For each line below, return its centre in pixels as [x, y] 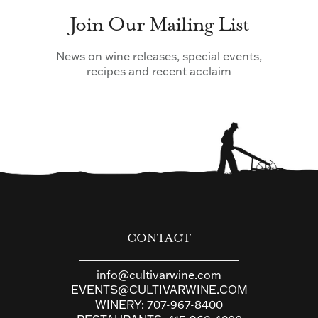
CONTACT [159, 238]
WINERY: [121, 304]
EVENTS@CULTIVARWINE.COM [159, 289]
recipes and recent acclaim [159, 71]
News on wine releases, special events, [159, 56]
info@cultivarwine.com [159, 274]
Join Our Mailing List [159, 24]
